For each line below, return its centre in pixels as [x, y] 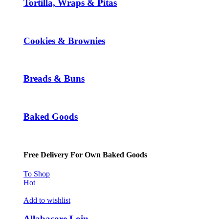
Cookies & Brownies [64, 41]
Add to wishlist [47, 200]
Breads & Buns [54, 79]
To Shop [37, 174]
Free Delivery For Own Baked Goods [85, 154]
